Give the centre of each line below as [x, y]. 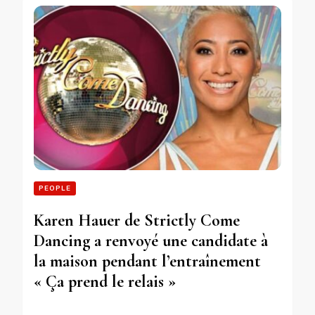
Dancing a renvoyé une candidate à [151, 241]
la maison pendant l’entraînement [147, 262]
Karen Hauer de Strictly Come [137, 221]
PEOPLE [55, 189]
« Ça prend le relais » [105, 282]
